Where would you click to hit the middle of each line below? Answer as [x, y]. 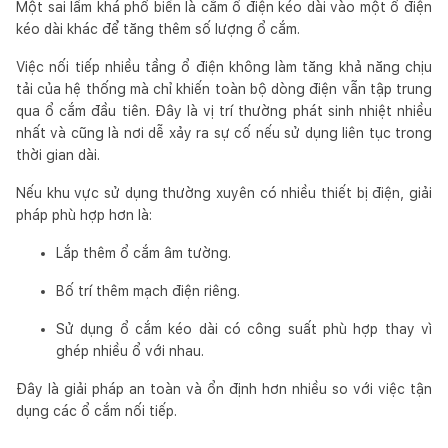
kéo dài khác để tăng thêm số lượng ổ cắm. [158, 28]
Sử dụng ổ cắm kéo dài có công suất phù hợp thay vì [244, 328]
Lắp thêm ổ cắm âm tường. [143, 252]
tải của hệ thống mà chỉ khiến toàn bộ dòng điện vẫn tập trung [224, 88]
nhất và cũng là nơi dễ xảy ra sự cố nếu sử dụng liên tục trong [224, 132]
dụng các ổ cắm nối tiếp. [96, 410]
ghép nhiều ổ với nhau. [130, 350]
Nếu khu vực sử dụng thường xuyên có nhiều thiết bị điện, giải [224, 192]
